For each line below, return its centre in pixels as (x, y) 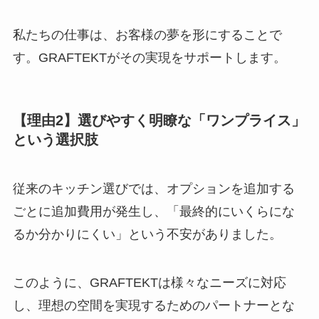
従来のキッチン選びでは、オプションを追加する (153, 189)
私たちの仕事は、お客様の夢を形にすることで (147, 35)
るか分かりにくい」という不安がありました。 (147, 235)
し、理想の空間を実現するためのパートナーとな (153, 305)
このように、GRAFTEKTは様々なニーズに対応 (149, 283)
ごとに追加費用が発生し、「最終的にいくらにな (153, 212)
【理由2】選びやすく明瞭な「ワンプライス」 (159, 120)
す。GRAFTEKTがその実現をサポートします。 (149, 57)
